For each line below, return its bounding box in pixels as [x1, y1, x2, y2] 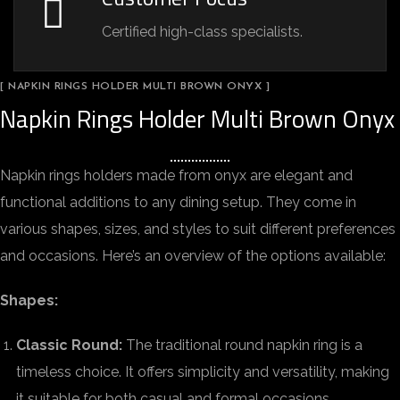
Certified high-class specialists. [102, 23, 303, 40]
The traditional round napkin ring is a [122, 337, 362, 354]
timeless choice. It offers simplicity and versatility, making [16, 363, 389, 380]
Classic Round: [16, 337, 122, 354]
